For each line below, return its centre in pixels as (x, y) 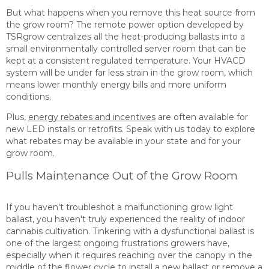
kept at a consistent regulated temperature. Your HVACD (126, 60)
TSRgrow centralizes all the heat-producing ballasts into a (125, 36)
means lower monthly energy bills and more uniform (116, 84)
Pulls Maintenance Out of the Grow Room (122, 176)
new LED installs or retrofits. (66, 129)
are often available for (202, 117)
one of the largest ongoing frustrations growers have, (118, 243)
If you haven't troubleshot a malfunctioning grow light (119, 207)
